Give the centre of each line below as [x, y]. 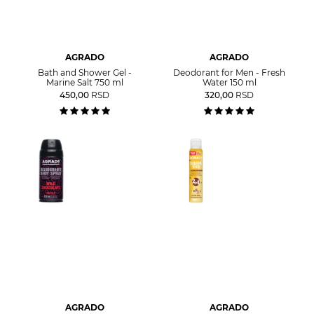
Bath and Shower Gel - [84, 72]
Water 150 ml [229, 82]
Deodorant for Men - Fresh [230, 72]
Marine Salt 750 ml [84, 82]
